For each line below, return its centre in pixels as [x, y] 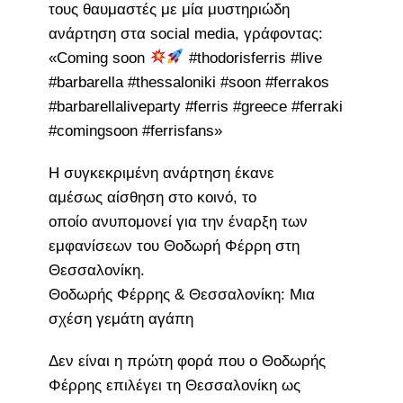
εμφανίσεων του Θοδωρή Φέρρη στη [174, 246]
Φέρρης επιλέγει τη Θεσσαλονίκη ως [174, 385]
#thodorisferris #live [253, 58]
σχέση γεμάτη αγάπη [121, 318]
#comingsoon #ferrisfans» [135, 130]
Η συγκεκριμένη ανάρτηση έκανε [161, 173]
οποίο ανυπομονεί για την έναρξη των [178, 221]
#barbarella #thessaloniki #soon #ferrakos [188, 82]
